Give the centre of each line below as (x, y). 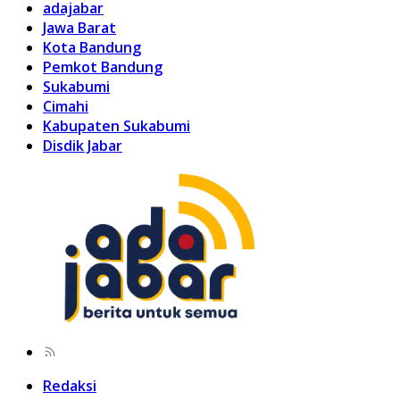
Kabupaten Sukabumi (117, 125)
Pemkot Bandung (103, 67)
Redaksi (70, 385)
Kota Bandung (92, 47)
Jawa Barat (79, 27)
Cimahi (66, 106)
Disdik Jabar (83, 145)
